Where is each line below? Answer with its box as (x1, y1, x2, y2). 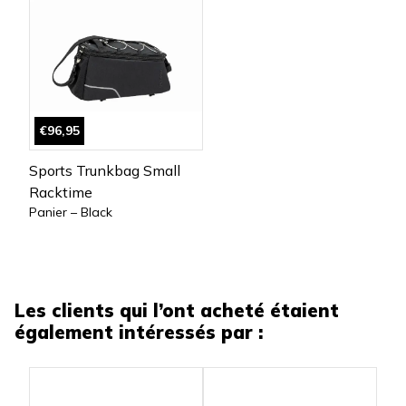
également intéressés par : (14, 321, 263, 344)
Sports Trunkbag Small (29, 161, 180, 180)
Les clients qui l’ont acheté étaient (14, 299, 339, 323)
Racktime (29, 183, 92, 202)
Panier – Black (29, 204, 112, 221)
